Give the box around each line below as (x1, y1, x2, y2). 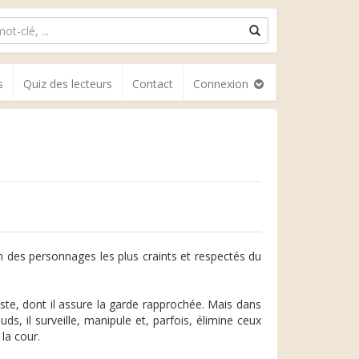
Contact (132, 76, 173, 91)
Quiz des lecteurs (23, 76, 112, 91)
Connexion (193, 76, 252, 91)
